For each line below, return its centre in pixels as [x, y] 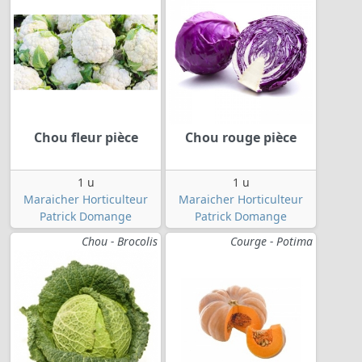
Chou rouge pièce [241, 137]
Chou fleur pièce [86, 137]
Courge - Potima [271, 241]
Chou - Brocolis [120, 241]
